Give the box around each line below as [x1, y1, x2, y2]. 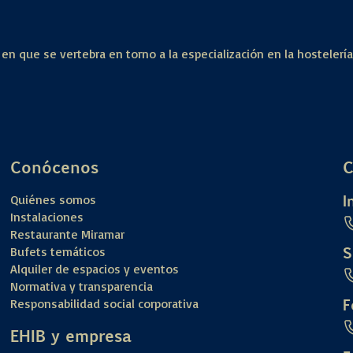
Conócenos [10, 154, 99, 178]
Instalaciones [10, 208, 84, 225]
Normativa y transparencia [10, 277, 154, 294]
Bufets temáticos [10, 243, 106, 259]
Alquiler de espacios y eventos [10, 260, 180, 277]
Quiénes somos [10, 191, 97, 207]
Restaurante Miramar [10, 225, 125, 242]
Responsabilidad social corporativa [10, 295, 199, 311]
